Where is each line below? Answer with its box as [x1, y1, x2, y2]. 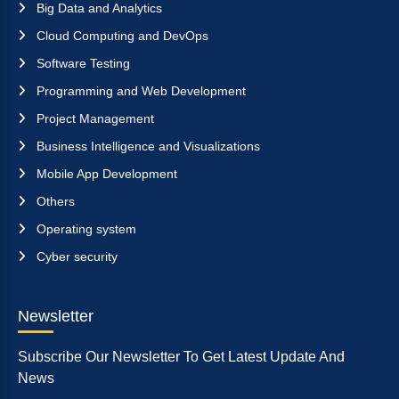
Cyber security [33, 248, 118, 264]
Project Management [33, 110, 154, 126]
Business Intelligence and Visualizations [33, 138, 260, 153]
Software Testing [33, 55, 130, 70]
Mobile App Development [33, 166, 177, 181]
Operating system [33, 221, 136, 236]
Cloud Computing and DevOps [33, 28, 208, 43]
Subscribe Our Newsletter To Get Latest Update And [18, 348, 345, 364]
